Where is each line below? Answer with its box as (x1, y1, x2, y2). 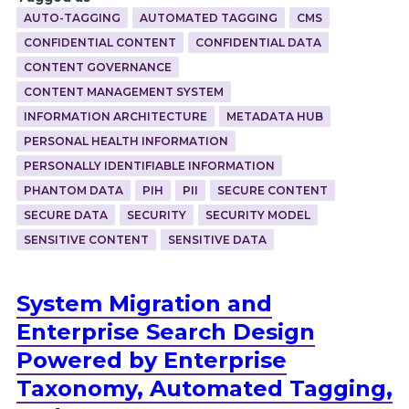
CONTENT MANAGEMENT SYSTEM (23, 84, 224, 99)
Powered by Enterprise (16, 346, 287, 373)
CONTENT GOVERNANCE (23, 59, 172, 74)
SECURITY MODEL (204, 207, 310, 222)
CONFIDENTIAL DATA (194, 35, 321, 49)
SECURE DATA (23, 207, 108, 222)
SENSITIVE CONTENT (23, 232, 149, 246)
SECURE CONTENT (216, 183, 328, 197)
